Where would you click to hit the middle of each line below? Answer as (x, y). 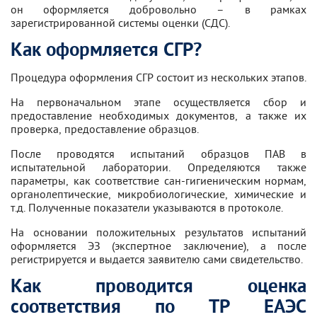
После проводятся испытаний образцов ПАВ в (158, 154)
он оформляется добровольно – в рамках (158, 9)
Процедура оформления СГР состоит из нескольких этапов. (158, 77)
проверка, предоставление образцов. (105, 129)
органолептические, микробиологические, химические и (158, 194)
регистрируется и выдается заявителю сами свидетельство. (157, 259)
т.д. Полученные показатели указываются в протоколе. (147, 207)
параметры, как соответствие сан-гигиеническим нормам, (158, 180)
